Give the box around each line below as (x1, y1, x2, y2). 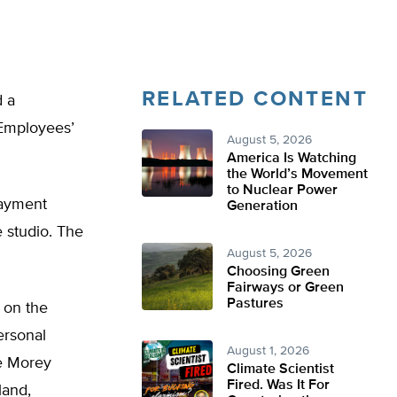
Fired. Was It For (227, 378, 330, 393)
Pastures (227, 297, 284, 311)
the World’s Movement (227, 167, 368, 182)
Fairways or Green (227, 281, 344, 295)
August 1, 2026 (227, 345, 309, 357)
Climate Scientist (227, 362, 334, 377)
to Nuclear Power (227, 183, 338, 198)
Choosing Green (227, 265, 330, 279)
